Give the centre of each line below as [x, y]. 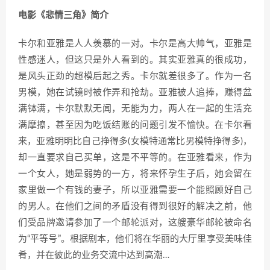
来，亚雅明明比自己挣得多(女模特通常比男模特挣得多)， [135, 141]
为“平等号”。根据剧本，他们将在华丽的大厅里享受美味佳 [135, 239]
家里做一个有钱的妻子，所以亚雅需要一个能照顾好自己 [135, 190]
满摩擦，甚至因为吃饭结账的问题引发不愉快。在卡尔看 [135, 125]
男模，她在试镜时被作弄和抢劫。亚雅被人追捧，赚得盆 [135, 92]
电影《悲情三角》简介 [63, 15]
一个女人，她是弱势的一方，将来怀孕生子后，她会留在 [135, 174]
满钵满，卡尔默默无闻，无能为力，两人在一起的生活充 [135, 108]
